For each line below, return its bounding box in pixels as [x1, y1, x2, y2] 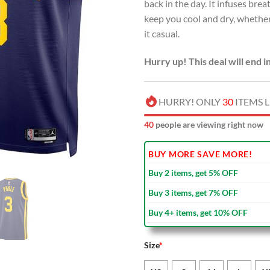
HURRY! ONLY [159, 95, 222, 107]
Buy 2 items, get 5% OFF [148, 167, 238, 178]
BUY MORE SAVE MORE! [148, 148, 253, 159]
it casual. [144, 28, 180, 40]
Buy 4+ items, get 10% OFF [148, 207, 248, 218]
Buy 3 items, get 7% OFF [148, 187, 238, 198]
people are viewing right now [154, 119, 263, 130]
